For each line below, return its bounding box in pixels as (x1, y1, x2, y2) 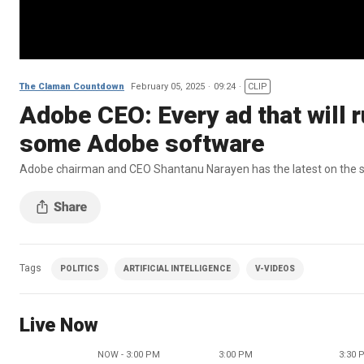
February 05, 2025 (131, 80, 205, 92)
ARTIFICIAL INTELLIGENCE (123, 263, 231, 273)
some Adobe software (19, 128, 265, 158)
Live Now (19, 313, 98, 336)
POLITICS (60, 263, 99, 273)
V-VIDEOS (255, 263, 295, 273)
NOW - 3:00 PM (97, 349, 160, 360)
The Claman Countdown (19, 80, 124, 92)
